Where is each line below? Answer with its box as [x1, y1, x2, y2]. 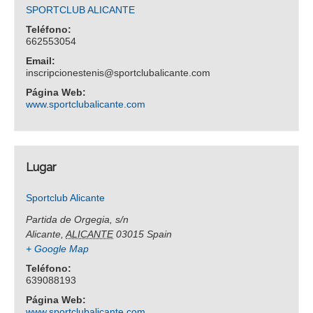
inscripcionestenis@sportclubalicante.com [26, 67, 211, 79]
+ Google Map [26, 242, 89, 254]
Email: [26, 55, 56, 67]
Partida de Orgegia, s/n [26, 213, 129, 225]
